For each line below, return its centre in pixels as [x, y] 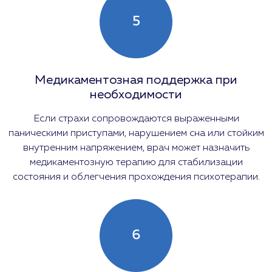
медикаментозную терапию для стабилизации [136, 162]
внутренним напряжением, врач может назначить [136, 148]
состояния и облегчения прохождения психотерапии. [136, 177]
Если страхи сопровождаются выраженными [136, 118]
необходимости [136, 94]
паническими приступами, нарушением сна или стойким [136, 133]
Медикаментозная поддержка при [136, 80]
